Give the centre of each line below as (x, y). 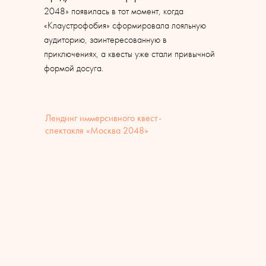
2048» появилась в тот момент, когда (114, 11)
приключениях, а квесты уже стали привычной (129, 54)
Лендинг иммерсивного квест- (103, 118)
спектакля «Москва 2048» (97, 130)
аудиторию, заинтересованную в (105, 39)
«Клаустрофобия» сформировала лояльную (125, 25)
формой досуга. (74, 68)
